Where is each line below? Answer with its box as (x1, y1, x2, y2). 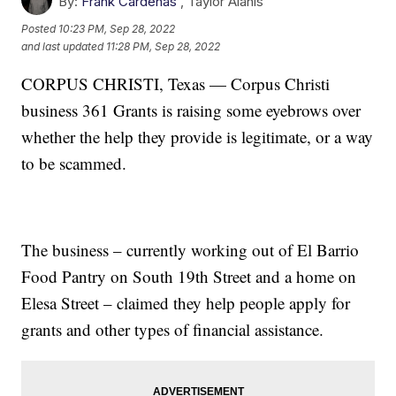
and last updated (21, 40, 104, 54)
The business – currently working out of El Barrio (21, 238, 360, 261)
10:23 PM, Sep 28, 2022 (58, 22, 176, 36)
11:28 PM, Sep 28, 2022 (106, 40, 221, 54)
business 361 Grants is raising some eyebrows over (21, 98, 362, 121)
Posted (21, 22, 59, 36)
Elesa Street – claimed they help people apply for (21, 291, 351, 314)
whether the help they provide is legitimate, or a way (21, 125, 374, 148)
